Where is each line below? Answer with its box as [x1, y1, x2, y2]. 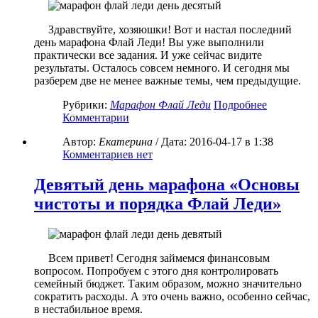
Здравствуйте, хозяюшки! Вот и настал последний [48, 23, 292, 36]
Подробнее [214, 99, 267, 111]
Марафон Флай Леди [110, 99, 211, 111]
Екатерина [99, 136, 153, 148]
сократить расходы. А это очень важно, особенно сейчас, [34, 290, 310, 303]
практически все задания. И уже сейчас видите [34, 49, 262, 62]
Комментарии [62, 111, 129, 124]
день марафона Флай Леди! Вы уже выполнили [34, 36, 264, 49]
